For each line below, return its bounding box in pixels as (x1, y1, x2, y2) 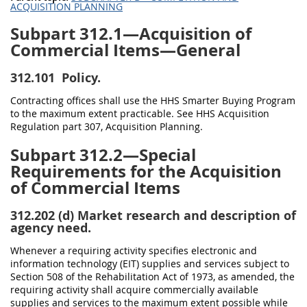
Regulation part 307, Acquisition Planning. (10, 120, 203, 133)
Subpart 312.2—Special (10, 143, 196, 167)
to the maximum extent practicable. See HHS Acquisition (10, 107, 269, 120)
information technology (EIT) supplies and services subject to (10, 257, 289, 270)
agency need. (10, 219, 91, 236)
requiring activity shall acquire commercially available (10, 283, 258, 296)
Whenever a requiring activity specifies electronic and (10, 244, 257, 257)
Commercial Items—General (10, 38, 241, 62)
